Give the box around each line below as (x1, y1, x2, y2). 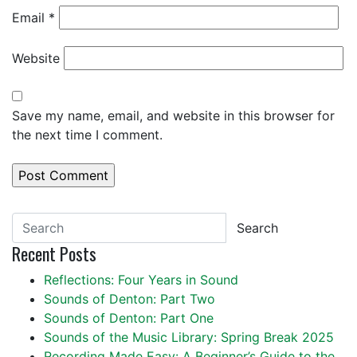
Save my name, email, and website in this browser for (12, 108, 335, 124)
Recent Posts (12, 241, 96, 267)
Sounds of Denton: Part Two (44, 291, 219, 308)
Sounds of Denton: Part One (44, 310, 218, 327)
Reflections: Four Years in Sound (44, 272, 238, 288)
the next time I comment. (12, 127, 163, 143)
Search (237, 220, 278, 237)
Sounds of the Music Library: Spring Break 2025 (44, 329, 334, 346)
